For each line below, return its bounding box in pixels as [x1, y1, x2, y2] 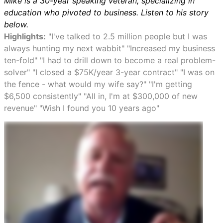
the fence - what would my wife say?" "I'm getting [4, 79, 192, 89]
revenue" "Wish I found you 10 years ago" [4, 103, 159, 113]
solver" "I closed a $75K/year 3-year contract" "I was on [4, 67, 215, 77]
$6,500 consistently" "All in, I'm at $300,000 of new [4, 91, 198, 101]
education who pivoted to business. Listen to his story [4, 7, 209, 17]
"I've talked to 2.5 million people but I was [46, 31, 207, 41]
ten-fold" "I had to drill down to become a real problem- [4, 55, 216, 65]
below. [4, 19, 28, 29]
